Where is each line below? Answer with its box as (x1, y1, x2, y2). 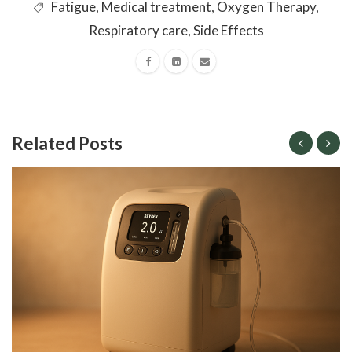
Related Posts (12, 132, 123, 154)
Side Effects (192, 21, 264, 38)
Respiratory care (88, 21, 188, 38)
